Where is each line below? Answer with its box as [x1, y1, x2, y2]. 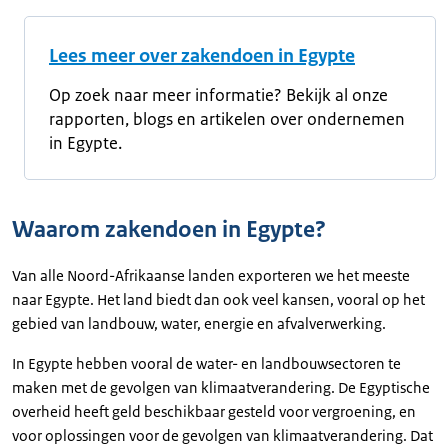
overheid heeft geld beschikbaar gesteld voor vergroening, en [12, 401, 416, 421]
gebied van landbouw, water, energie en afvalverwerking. [12, 313, 386, 333]
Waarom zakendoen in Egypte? [12, 214, 326, 244]
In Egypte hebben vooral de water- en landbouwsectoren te [12, 353, 401, 373]
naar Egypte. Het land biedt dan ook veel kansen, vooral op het [12, 289, 425, 309]
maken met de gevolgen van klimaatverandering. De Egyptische [12, 377, 430, 397]
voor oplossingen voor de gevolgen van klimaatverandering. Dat [12, 425, 433, 445]
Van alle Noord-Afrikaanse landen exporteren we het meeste [12, 265, 410, 285]
